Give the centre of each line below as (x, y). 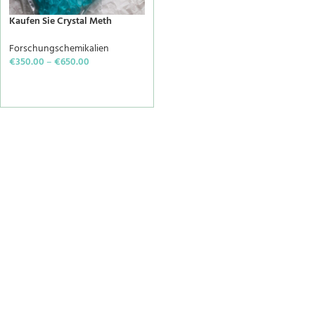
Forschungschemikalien (59, 49)
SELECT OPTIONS (52, 83)
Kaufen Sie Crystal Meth (60, 21)
